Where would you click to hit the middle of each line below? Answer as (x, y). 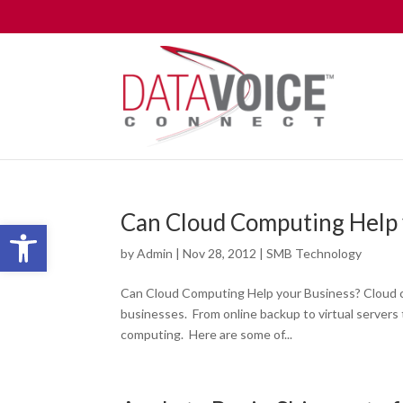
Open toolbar (54, 233)
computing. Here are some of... (207, 334)
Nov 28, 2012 (220, 253)
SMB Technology (314, 253)
